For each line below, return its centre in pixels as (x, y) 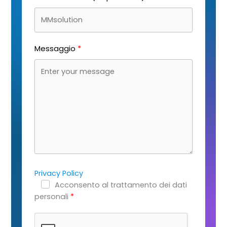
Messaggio (55, 49)
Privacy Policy (59, 174)
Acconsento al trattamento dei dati (121, 185)
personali (51, 197)
